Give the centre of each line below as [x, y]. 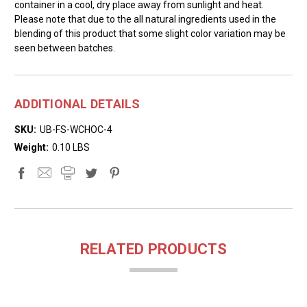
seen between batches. [65, 48]
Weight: [32, 147]
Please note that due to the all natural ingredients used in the [145, 19]
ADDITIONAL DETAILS [77, 103]
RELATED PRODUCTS [153, 249]
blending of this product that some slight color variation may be [150, 33]
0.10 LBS [71, 147]
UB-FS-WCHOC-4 [76, 129]
